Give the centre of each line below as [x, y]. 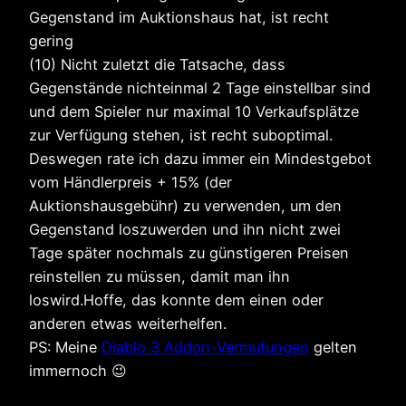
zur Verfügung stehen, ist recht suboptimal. [181, 135]
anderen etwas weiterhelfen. [128, 324]
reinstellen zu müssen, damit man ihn [159, 277]
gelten [333, 348]
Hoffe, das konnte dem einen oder [203, 300]
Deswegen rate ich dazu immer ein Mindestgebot [200, 159]
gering [51, 41]
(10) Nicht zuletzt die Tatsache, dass [157, 65]
